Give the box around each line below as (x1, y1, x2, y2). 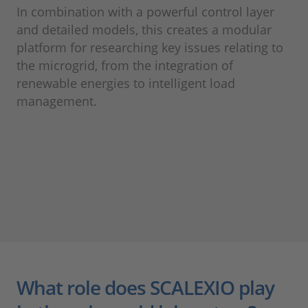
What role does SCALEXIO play (16, 274, 274, 301)
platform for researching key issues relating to (16, 39, 283, 56)
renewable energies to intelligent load (16, 75, 235, 92)
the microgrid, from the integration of (16, 57, 233, 74)
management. (16, 93, 97, 110)
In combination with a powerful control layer (16, 3, 274, 21)
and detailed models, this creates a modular (16, 21, 272, 38)
